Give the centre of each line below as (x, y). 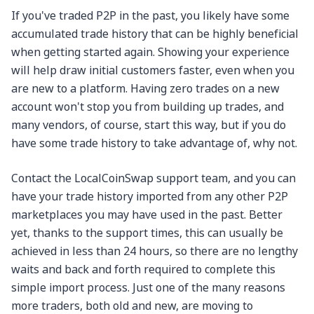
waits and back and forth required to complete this (143, 269)
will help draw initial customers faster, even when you (153, 70)
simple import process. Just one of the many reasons (148, 288)
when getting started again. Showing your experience (150, 52)
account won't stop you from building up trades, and (148, 107)
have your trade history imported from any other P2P (150, 197)
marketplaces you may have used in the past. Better (147, 215)
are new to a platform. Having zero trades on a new (145, 89)
